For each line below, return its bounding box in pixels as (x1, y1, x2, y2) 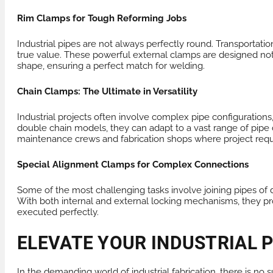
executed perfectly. (17, 207, 99, 218)
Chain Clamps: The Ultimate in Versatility (17, 86, 197, 97)
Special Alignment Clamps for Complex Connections (17, 159, 249, 171)
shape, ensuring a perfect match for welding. (17, 60, 205, 72)
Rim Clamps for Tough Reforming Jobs (17, 13, 186, 24)
